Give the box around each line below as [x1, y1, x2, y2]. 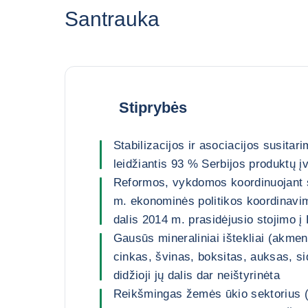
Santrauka [64, 8, 159, 30]
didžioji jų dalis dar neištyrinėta [113, 269, 280, 282]
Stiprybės [118, 98, 187, 116]
